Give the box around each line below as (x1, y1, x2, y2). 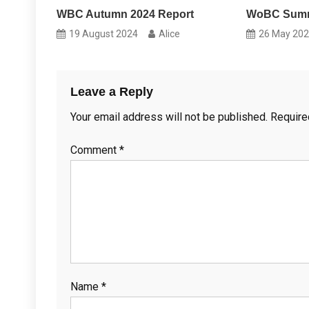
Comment (70, 143, 119, 157)
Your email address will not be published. (70, 110, 268, 124)
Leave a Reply (70, 85, 153, 99)
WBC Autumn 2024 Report (57, 8, 195, 21)
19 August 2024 (69, 28, 139, 40)
